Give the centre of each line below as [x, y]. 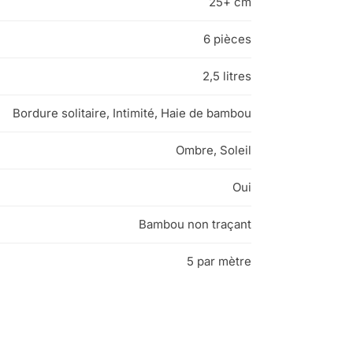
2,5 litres [227, 76]
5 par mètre [219, 262]
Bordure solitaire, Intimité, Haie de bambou [132, 113]
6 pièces [227, 39]
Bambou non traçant [195, 225]
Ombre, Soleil [214, 150]
